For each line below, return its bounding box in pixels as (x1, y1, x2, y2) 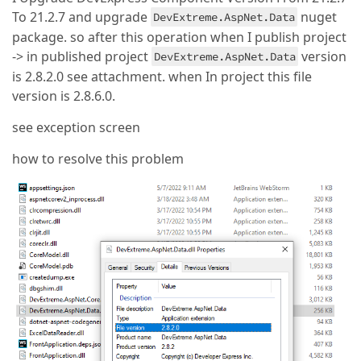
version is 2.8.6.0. (12, 87, 115, 105)
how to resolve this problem (12, 150, 184, 168)
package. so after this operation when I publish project (12, 28, 346, 46)
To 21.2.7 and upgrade (12, 8, 151, 26)
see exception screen (12, 118, 140, 136)
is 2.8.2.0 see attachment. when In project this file (12, 68, 312, 85)
